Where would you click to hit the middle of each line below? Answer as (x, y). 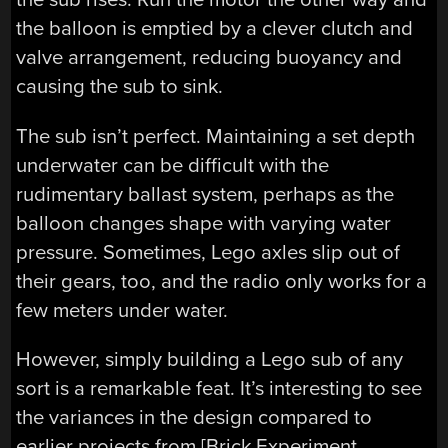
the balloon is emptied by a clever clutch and (215, 29)
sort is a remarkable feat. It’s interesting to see (219, 389)
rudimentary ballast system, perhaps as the (205, 194)
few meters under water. (122, 310)
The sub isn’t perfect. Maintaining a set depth (216, 136)
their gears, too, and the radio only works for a (222, 281)
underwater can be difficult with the (173, 165)
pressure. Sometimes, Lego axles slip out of (208, 252)
